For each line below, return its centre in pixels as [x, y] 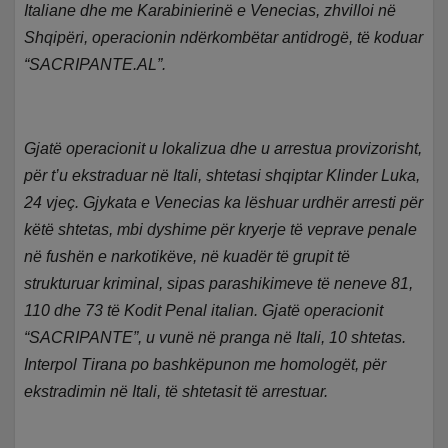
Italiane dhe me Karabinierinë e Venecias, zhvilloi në [210, 11]
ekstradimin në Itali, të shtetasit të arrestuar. [176, 392]
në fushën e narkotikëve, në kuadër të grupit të [187, 257]
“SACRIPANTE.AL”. [95, 65]
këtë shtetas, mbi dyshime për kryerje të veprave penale [221, 230]
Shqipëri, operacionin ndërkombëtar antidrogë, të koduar [224, 38]
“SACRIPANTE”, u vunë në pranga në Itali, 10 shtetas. [215, 338]
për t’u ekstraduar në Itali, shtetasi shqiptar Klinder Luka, [222, 176]
